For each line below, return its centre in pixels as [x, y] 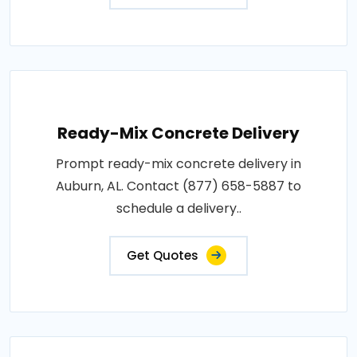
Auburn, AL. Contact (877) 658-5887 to [178, 186]
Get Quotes [163, 256]
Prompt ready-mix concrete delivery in [178, 164]
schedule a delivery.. [178, 209]
